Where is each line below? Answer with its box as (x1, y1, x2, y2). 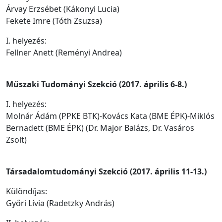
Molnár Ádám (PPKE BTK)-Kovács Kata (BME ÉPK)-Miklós (6, 111, 215, 121)
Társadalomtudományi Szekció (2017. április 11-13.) (6, 166, 207, 177)
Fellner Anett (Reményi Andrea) (6, 47, 122, 58)
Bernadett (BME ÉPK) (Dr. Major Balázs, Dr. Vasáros (6, 122, 194, 133)
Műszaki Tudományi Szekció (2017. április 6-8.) (6, 79, 187, 90)
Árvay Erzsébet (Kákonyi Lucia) (6, 3, 119, 14)
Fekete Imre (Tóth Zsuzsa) (6, 15, 102, 26)
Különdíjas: (6, 186, 47, 197)
